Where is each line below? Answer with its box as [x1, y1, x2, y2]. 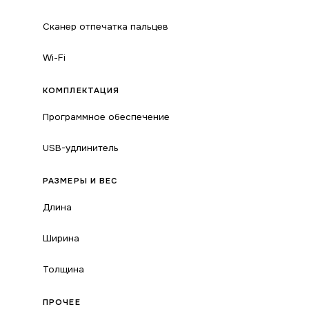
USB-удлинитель [43, 142, 119, 154]
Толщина [43, 263, 84, 275]
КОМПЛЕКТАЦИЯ [43, 86, 120, 96]
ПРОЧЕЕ [43, 297, 81, 308]
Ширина [43, 232, 79, 244]
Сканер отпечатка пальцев [43, 21, 168, 32]
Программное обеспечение [43, 111, 170, 123]
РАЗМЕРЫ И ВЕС [43, 176, 118, 186]
